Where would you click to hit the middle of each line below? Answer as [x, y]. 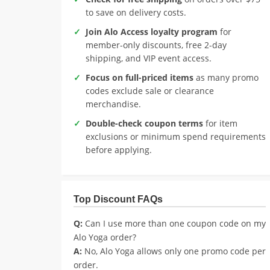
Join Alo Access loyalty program [152, 32]
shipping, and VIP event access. [149, 58]
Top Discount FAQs [118, 199]
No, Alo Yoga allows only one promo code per [174, 251]
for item [220, 123]
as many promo [226, 77]
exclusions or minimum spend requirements [176, 137]
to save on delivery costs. [136, 12]
